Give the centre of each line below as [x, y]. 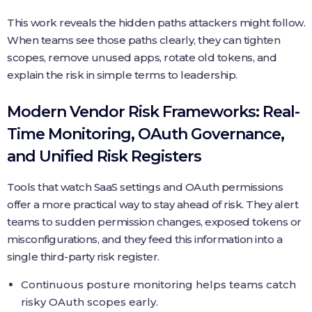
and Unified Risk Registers [104, 156]
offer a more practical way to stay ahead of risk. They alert [153, 204]
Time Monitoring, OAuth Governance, [146, 134]
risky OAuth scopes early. [89, 302]
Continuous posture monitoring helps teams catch [158, 284]
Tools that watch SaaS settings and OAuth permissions [145, 187]
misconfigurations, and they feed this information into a [145, 239]
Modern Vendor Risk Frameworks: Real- [153, 111]
